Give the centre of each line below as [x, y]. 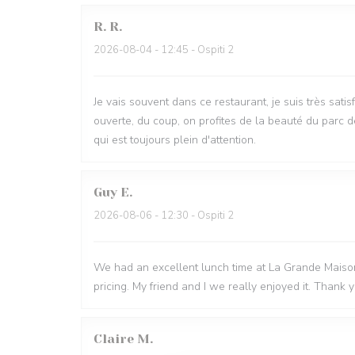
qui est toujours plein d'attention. [175, 140]
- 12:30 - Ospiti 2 [193, 216]
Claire [114, 339]
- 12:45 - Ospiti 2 [193, 50]
